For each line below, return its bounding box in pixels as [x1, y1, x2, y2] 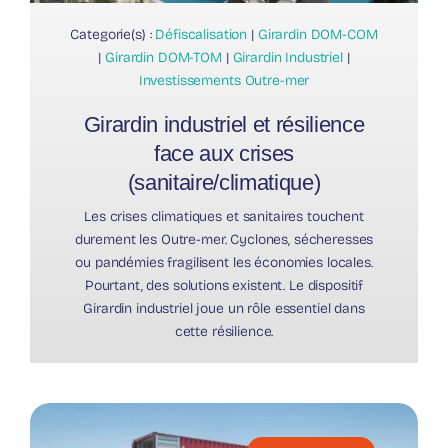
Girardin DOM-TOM [105, 48, 222, 66]
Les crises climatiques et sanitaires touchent [84, 207, 364, 225]
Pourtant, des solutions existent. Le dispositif [84, 276, 364, 294]
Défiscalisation [155, 25, 248, 43]
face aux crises [154, 140, 294, 166]
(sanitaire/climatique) [127, 169, 321, 195]
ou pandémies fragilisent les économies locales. [75, 253, 373, 271]
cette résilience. [174, 322, 274, 340]
